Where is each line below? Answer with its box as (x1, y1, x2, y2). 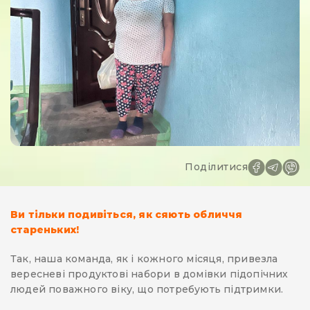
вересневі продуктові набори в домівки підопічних (10, 267, 289, 280)
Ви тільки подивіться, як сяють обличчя (10, 208, 243, 221)
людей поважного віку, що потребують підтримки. (10, 282, 284, 295)
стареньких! (10, 223, 80, 236)
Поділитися (185, 160, 248, 173)
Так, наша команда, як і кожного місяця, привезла (10, 252, 278, 265)
